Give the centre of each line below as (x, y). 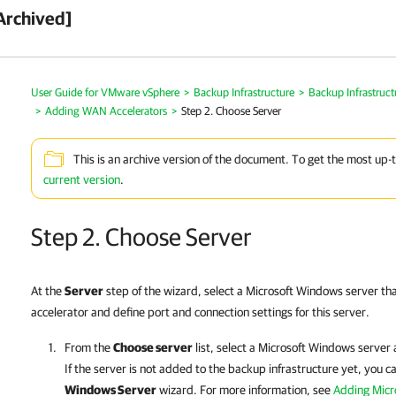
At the (48, 291)
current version (82, 179)
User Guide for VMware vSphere (105, 92)
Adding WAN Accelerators (106, 111)
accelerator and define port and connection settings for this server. (200, 312)
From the (89, 347)
